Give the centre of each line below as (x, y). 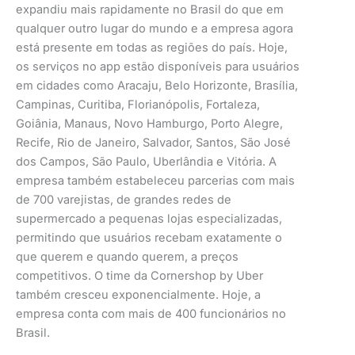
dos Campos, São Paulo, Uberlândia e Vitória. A (146, 162)
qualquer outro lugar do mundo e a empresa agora (155, 29)
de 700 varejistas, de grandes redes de (124, 200)
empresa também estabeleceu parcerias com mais (155, 181)
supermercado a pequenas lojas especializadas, (149, 219)
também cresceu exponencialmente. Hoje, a (138, 295)
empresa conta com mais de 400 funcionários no (151, 314)
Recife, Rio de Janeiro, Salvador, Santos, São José (153, 143)
